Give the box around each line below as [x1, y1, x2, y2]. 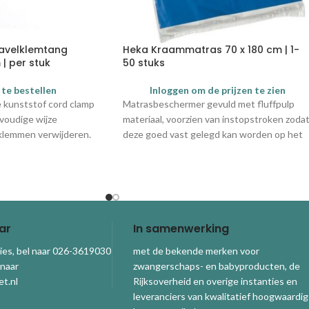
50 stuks [123, 56, 165, 70]
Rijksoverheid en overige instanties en [132, 275, 297, 287]
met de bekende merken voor [132, 244, 259, 257]
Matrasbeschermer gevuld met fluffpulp [123, 98, 295, 110]
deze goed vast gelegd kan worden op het [123, 128, 303, 141]
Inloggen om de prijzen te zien [150, 84, 286, 97]
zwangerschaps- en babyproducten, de [132, 259, 300, 272]
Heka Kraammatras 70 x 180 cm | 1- [123, 43, 299, 57]
